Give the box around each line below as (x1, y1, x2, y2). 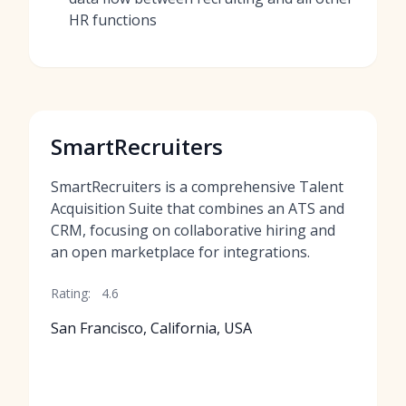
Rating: (51, 285, 91, 302)
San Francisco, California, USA (51, 318, 252, 338)
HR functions (69, 10, 157, 30)
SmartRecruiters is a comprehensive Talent (51, 177, 343, 197)
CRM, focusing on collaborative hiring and (51, 220, 335, 240)
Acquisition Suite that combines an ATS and (51, 198, 344, 218)
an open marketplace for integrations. (51, 242, 310, 262)
